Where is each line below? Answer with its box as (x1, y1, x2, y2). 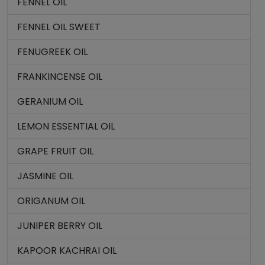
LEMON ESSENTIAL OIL (17, 119, 115, 133)
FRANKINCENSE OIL (17, 70, 102, 83)
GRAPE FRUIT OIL (17, 144, 93, 158)
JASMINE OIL (17, 169, 73, 183)
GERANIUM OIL (17, 95, 83, 108)
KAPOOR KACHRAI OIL (17, 244, 117, 257)
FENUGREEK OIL (17, 45, 88, 59)
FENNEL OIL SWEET (17, 20, 101, 34)
